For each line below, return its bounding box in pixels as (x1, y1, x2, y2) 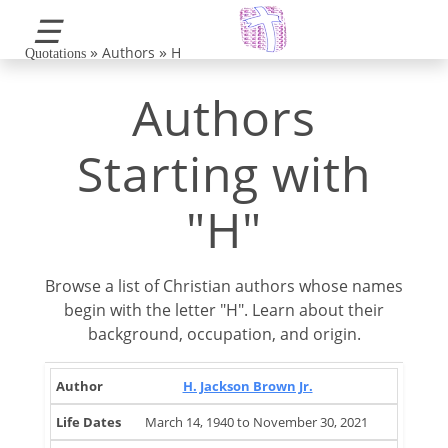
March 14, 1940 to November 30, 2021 (145, 413, 368, 431)
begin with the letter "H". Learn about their (64, 299, 384, 321)
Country (334, 386, 399, 408)
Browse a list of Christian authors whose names (45, 275, 403, 297)
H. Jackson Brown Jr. (182, 377, 313, 395)
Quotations (25, 46, 86, 61)
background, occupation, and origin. (87, 323, 361, 345)
